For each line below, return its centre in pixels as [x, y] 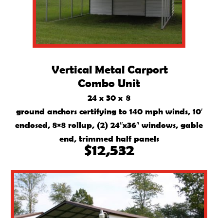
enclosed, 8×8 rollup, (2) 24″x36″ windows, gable [109, 125]
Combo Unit [109, 83]
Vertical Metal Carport [109, 70]
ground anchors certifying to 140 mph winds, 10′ [109, 111]
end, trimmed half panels [109, 139]
